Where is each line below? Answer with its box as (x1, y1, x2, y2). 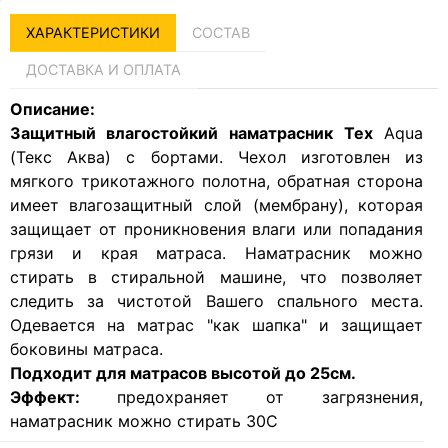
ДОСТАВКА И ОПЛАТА (25, 61, 181, 79)
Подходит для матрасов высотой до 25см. (9, 363, 360, 384)
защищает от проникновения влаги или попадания (9, 219, 424, 240)
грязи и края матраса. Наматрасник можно (9, 243, 424, 264)
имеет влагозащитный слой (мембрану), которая (9, 195, 424, 216)
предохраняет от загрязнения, (116, 387, 424, 408)
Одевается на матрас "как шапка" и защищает (9, 315, 424, 336)
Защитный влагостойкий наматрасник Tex (9, 123, 373, 144)
